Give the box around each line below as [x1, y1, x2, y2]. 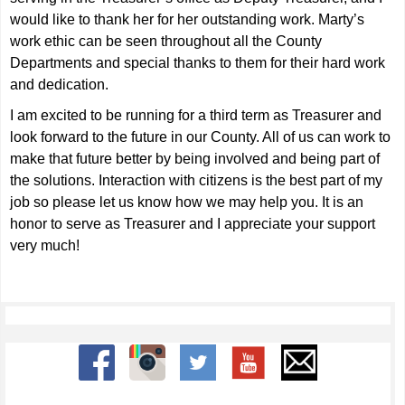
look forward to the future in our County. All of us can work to [10, 129, 391, 145]
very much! [10, 238, 80, 253]
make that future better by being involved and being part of [10, 151, 381, 166]
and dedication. [10, 77, 109, 92]
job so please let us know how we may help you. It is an [10, 194, 364, 210]
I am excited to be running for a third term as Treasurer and [10, 108, 382, 123]
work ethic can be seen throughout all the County [10, 33, 323, 49]
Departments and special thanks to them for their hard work [10, 55, 386, 71]
